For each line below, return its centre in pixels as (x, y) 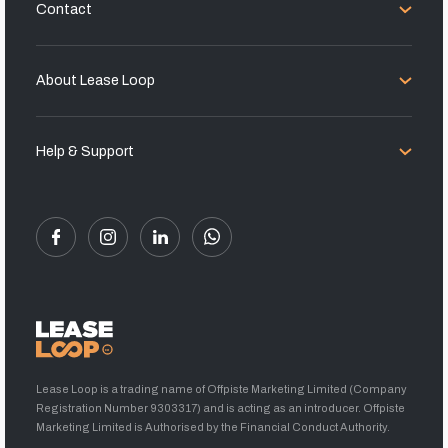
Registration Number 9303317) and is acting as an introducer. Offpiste (221, 407)
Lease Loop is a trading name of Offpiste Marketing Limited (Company (222, 388)
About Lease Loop (96, 80)
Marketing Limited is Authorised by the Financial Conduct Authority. (213, 426)
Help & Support (85, 151)
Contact (64, 9)
